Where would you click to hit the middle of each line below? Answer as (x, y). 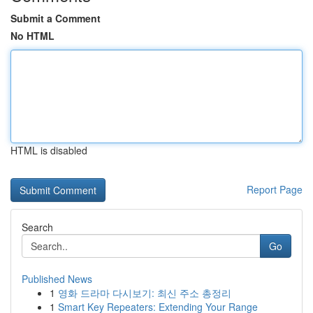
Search (37, 227)
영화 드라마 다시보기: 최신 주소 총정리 (145, 293)
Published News (57, 279)
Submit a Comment (56, 18)
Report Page (275, 189)
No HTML (32, 36)
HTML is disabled (49, 150)
